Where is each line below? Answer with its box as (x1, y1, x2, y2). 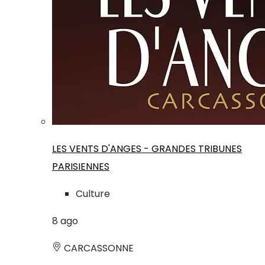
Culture (76, 187, 110, 201)
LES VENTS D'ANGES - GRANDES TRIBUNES (52, 142, 242, 156)
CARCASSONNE (62, 241, 134, 256)
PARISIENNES (52, 160, 109, 174)
